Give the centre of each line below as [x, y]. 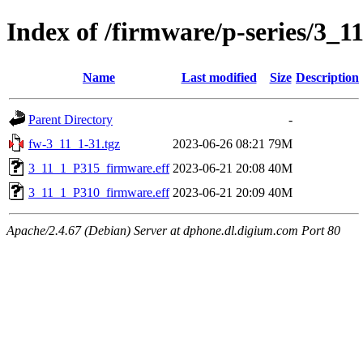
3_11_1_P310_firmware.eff [99, 192]
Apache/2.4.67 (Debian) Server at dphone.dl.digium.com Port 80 [173, 230]
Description [327, 77]
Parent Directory [70, 119]
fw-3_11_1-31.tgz [74, 143]
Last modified [219, 77]
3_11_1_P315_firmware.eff [99, 168]
